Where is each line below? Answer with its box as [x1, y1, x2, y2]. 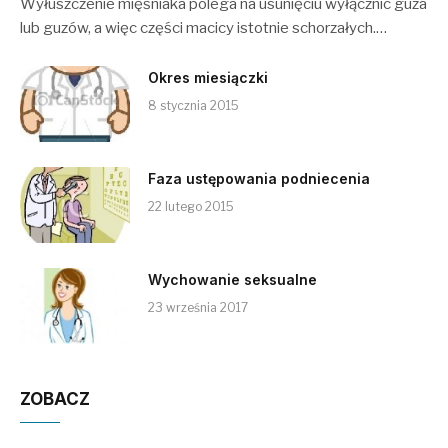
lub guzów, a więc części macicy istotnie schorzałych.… [20, 19, 387, 38]
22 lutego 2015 [148, 199, 234, 215]
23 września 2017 [148, 300, 248, 316]
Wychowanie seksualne [148, 271, 317, 289]
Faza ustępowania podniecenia [148, 170, 370, 188]
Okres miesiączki [148, 69, 268, 87]
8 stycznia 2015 [148, 98, 239, 114]
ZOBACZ [20, 389, 90, 410]
